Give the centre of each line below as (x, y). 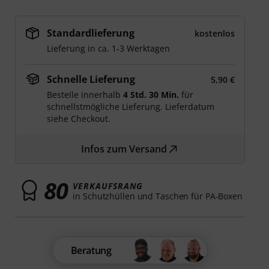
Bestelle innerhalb (85, 95)
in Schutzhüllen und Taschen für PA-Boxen (158, 196)
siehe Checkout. (79, 119)
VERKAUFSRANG (108, 186)
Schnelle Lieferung (91, 79)
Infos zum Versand (124, 149)
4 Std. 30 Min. (151, 95)
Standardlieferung (91, 33)
